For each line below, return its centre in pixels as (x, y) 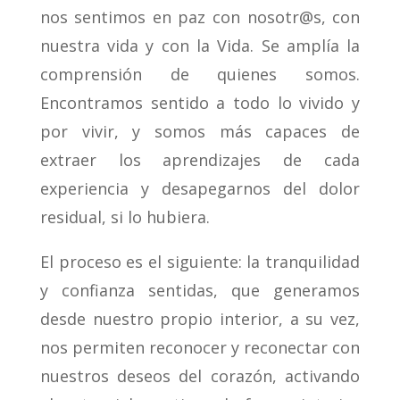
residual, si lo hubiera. (125, 217)
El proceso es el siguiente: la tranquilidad (200, 262)
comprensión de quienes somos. (200, 75)
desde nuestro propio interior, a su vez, (200, 319)
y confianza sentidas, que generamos (200, 291)
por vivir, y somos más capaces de (200, 132)
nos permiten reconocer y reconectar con (200, 348)
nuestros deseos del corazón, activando (200, 376)
